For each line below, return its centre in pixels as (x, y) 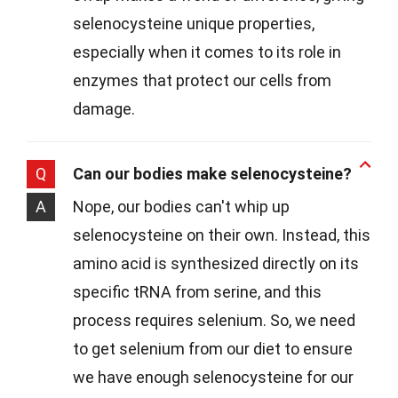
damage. (104, 109)
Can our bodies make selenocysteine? (212, 174)
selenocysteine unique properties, (194, 24)
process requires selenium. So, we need (214, 321)
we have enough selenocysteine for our (213, 378)
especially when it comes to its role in (207, 52)
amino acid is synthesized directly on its (216, 264)
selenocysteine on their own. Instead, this (222, 235)
